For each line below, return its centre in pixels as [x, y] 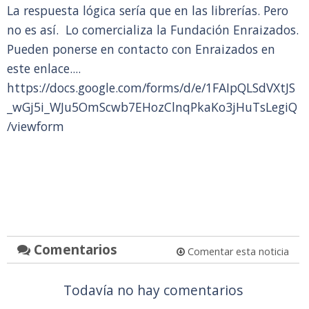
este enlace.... [44, 68]
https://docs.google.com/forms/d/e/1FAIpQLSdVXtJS [151, 88]
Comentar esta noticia [237, 251]
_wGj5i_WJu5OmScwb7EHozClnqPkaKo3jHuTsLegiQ [152, 107]
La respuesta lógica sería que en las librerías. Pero [148, 10]
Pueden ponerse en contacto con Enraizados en [141, 49]
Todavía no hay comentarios [153, 290]
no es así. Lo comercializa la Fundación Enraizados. [153, 30]
